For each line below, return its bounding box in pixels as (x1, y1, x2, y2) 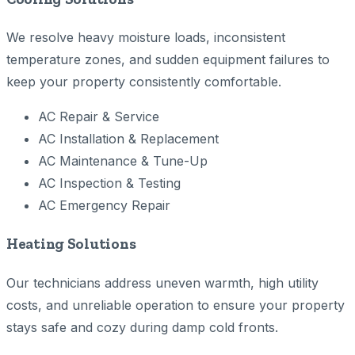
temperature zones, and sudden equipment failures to (6, 52, 330, 68)
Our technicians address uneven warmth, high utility (6, 274, 319, 291)
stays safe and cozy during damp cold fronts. (6, 319, 278, 335)
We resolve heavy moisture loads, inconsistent (6, 29, 285, 46)
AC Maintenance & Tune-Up (38, 153, 208, 170)
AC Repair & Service (38, 109, 159, 125)
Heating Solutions (6, 234, 136, 253)
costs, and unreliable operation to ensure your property (6, 296, 345, 313)
